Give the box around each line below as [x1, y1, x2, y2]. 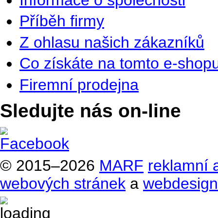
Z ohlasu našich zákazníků [19, 33, 204, 51]
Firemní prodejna [19, 75, 139, 93]
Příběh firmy [19, 12, 104, 30]
